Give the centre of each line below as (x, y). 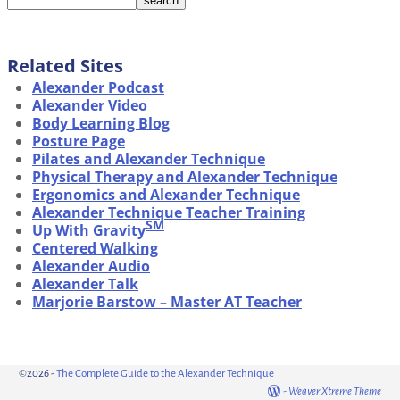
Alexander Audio (91, 267)
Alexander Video (90, 106)
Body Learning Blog (101, 124)
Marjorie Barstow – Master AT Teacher (167, 302)
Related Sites (65, 66)
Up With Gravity (89, 231)
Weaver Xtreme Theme (335, 392)
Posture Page (79, 142)
